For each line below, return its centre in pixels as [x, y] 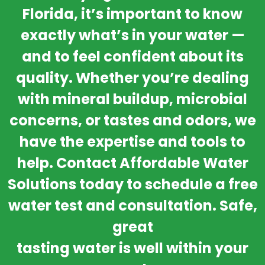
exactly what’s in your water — [132, 35]
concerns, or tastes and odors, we [132, 121]
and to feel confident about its [132, 57]
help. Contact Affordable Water [132, 163]
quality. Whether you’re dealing [132, 78]
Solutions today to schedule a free [132, 185]
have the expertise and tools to [132, 142]
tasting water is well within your [132, 248]
